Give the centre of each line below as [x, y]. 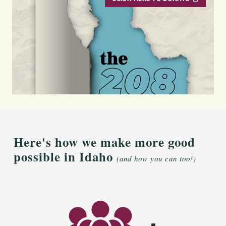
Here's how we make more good [104, 142]
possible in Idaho [65, 156]
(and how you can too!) [156, 158]
